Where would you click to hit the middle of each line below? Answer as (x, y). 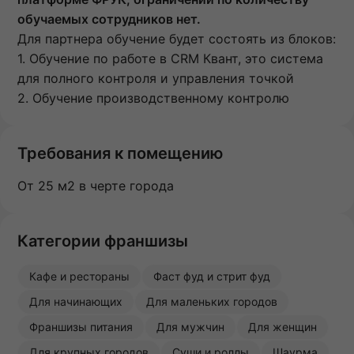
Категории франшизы (103, 241)
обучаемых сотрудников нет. (109, 19)
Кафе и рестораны (79, 277)
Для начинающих (76, 302)
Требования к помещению (120, 154)
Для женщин (282, 327)
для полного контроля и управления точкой (156, 79)
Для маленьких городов (212, 302)
